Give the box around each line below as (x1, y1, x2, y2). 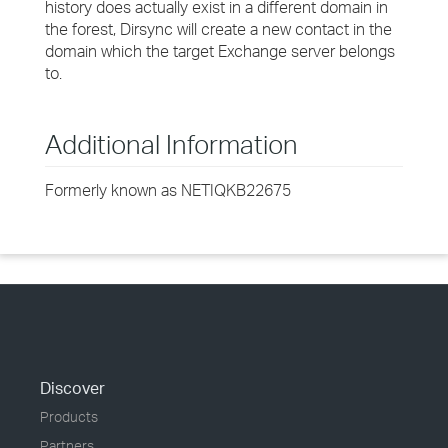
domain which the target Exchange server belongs (45, 41, 395, 61)
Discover (40, 378, 105, 398)
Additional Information (45, 128, 298, 160)
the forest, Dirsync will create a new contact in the (45, 19, 392, 39)
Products (40, 408, 98, 425)
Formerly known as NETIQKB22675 (45, 180, 291, 200)
